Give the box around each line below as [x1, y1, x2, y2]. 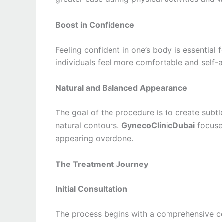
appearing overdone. [55, 133, 133, 144]
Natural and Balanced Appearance [55, 83, 187, 93]
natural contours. [55, 120, 121, 131]
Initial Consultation [55, 183, 127, 194]
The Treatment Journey [55, 159, 148, 169]
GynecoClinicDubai [121, 120, 195, 131]
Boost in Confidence [55, 19, 134, 30]
